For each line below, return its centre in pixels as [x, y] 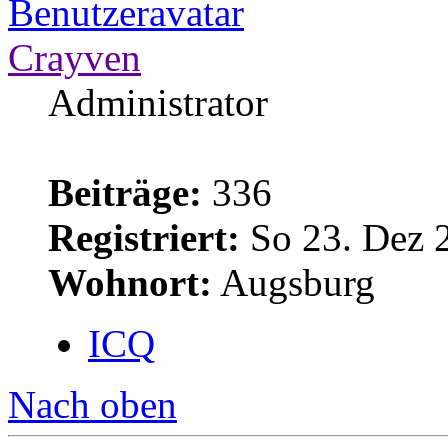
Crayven [74, 57]
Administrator [158, 102]
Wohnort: [130, 282]
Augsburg [293, 282]
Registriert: [144, 237]
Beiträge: [125, 192]
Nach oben [92, 404]
